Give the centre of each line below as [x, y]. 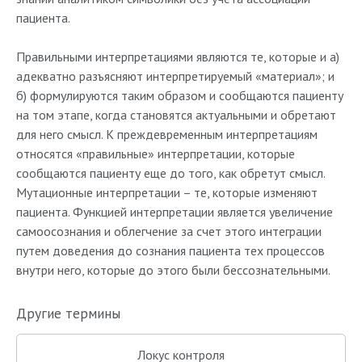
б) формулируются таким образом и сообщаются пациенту [180, 95]
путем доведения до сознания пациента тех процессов [170, 250]
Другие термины [68, 313]
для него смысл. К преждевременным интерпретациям [167, 134]
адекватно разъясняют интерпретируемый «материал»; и [175, 76]
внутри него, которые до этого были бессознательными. [173, 269]
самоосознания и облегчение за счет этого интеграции [169, 231]
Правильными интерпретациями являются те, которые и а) [178, 56]
